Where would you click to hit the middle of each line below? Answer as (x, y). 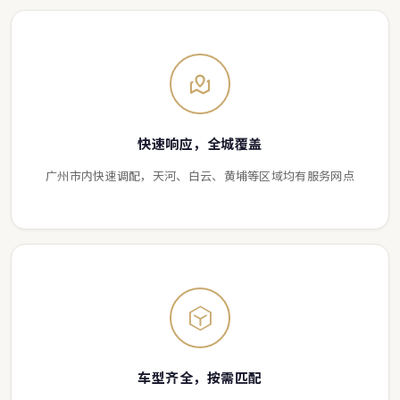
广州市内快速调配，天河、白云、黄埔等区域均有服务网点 (200, 176)
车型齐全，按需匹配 (200, 378)
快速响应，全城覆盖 (200, 144)
